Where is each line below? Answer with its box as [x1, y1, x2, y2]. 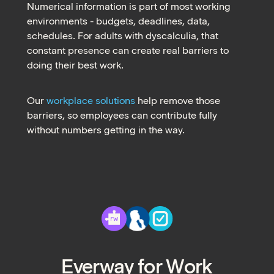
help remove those [135, 95, 220, 107]
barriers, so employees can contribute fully [27, 109, 217, 122]
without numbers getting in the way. [27, 124, 185, 136]
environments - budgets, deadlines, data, [27, 15, 210, 28]
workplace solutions [46, 95, 135, 107]
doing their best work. [27, 59, 124, 72]
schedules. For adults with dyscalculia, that [27, 30, 218, 42]
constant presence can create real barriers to [27, 45, 229, 57]
